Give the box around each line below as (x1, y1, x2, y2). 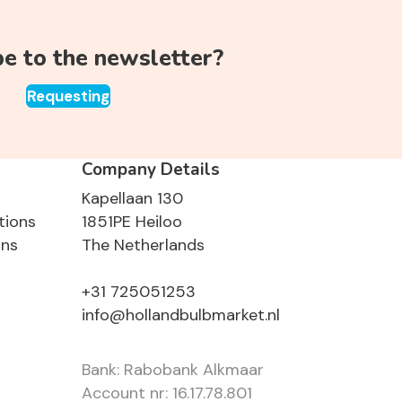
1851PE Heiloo (82, 211, 182, 233)
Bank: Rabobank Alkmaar (82, 359, 264, 381)
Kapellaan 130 (82, 188, 183, 210)
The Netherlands (82, 234, 205, 257)
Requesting (27, 86, 109, 107)
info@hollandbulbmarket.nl (82, 304, 280, 327)
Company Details (82, 158, 220, 182)
